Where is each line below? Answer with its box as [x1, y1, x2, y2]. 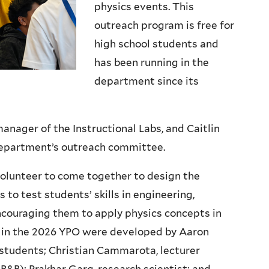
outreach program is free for [94, 19, 234, 32]
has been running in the [94, 56, 209, 69]
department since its [94, 75, 199, 88]
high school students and [94, 38, 219, 50]
